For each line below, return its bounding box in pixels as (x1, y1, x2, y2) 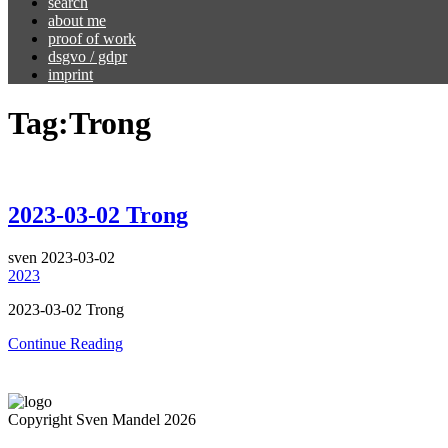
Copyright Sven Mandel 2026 (8, 410, 196, 428)
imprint (48, 66, 93, 83)
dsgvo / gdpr (48, 48, 127, 65)
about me (48, 12, 106, 29)
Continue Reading (8, 334, 123, 352)
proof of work (48, 30, 136, 47)
